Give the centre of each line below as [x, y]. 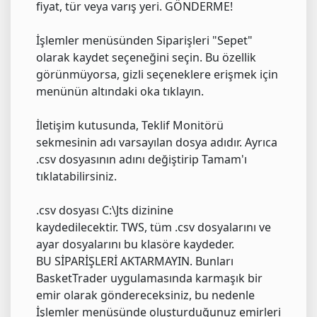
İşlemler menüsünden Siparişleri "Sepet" [144, 40]
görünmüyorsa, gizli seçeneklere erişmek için [157, 74]
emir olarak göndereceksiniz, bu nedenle [145, 295]
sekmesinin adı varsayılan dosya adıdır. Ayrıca [157, 142]
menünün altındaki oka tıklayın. [120, 91]
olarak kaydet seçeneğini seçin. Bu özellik [146, 57]
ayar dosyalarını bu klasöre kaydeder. [135, 244]
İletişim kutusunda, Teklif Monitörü [130, 125]
